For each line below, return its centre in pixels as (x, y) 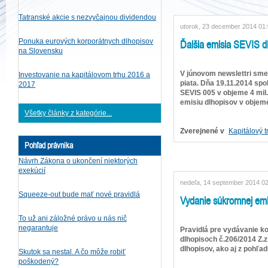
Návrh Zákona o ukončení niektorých (78, 161)
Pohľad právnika (49, 145)
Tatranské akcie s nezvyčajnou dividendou (87, 17)
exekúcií (32, 170)
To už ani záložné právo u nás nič (73, 218)
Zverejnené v (202, 131)
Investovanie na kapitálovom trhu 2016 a (84, 75)
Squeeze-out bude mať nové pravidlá (79, 194)
